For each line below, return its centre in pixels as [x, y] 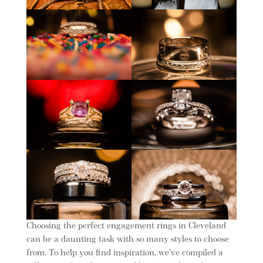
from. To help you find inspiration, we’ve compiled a [124, 253]
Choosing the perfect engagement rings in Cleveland [126, 226]
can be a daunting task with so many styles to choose [127, 240]
